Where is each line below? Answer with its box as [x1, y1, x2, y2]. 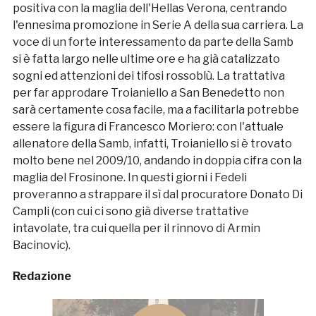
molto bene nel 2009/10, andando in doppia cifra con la [12, 153, 302, 167]
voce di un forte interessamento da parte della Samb [12, 35, 293, 49]
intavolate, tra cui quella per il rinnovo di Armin [12, 221, 260, 235]
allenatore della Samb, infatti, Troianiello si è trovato [12, 136, 292, 150]
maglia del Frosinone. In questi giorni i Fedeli [12, 170, 247, 184]
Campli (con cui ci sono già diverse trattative [12, 204, 249, 218]
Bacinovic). [12, 238, 71, 252]
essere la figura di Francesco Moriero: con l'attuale [12, 119, 284, 133]
